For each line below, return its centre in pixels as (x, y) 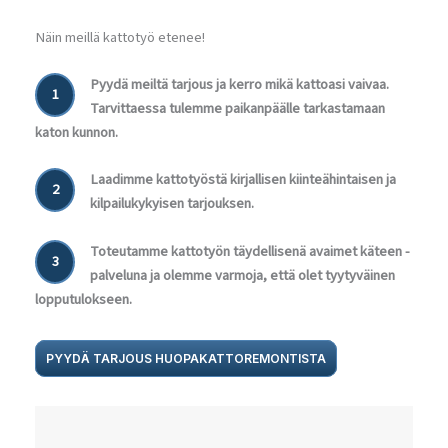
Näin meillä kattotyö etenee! (120, 37)
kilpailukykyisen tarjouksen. (172, 204)
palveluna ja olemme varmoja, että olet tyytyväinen (242, 275)
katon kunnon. (76, 133)
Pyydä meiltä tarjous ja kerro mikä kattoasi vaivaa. (239, 85)
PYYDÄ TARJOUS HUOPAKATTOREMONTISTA (186, 358)
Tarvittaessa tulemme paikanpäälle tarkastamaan (237, 109)
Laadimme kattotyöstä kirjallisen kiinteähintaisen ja (243, 180)
